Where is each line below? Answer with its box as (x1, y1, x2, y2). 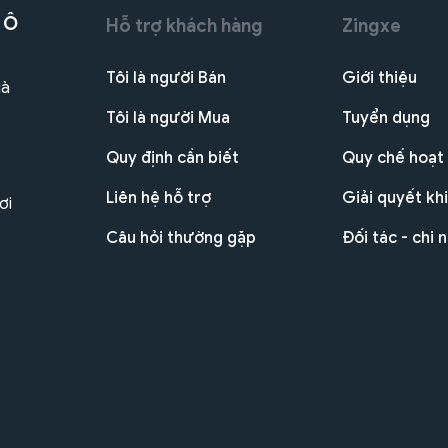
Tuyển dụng (341, 107, 430, 128)
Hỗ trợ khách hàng (105, 14, 263, 37)
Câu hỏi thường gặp (105, 227, 256, 248)
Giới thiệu (341, 67, 417, 88)
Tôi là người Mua (105, 107, 230, 128)
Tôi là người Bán (105, 67, 226, 88)
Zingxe (341, 14, 401, 37)
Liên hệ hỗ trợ (105, 187, 211, 208)
